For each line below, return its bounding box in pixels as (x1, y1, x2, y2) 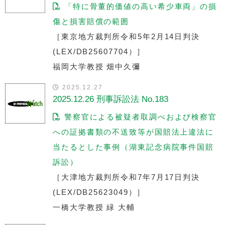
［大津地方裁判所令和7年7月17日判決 (53, 172, 200, 181)
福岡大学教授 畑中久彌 (53, 62, 141, 71)
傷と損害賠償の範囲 (53, 17, 130, 26)
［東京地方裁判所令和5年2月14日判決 (53, 32, 200, 41)
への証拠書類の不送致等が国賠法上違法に (53, 127, 214, 136)
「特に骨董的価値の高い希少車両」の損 (61, 2, 217, 11)
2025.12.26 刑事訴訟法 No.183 (53, 94, 168, 104)
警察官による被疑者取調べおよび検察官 (61, 112, 217, 121)
